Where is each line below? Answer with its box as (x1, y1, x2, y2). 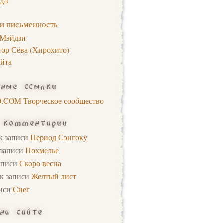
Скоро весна (19, 158, 61, 169)
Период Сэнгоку (30, 132, 87, 143)
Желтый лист (31, 171, 76, 182)
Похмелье (25, 145, 59, 156)
